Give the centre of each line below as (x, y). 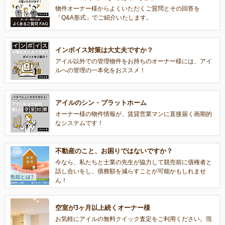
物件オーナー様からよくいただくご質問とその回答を (128, 9)
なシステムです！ (80, 123)
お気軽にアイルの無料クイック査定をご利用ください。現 (134, 219)
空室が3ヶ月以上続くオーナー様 (103, 207)
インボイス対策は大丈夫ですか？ (104, 50)
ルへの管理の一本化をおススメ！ (101, 71)
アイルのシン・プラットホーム (101, 103)
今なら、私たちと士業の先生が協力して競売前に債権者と (134, 162)
